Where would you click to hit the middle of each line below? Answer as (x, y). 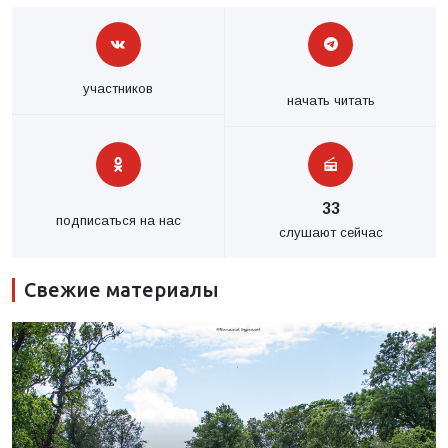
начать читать (330, 100)
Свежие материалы (121, 289)
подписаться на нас (118, 220)
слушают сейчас (330, 232)
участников (118, 88)
